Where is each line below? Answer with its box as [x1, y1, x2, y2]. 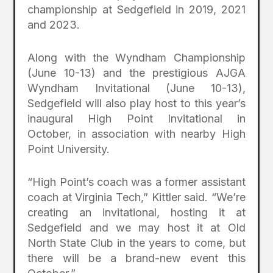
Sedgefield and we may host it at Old [27, 221, 246, 234]
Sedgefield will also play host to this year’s [27, 96, 246, 110]
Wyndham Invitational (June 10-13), [27, 81, 246, 94]
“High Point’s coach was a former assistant [27, 175, 246, 188]
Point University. [27, 142, 110, 155]
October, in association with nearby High [27, 127, 246, 140]
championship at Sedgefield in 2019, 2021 [27, 3, 246, 16]
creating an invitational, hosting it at [27, 205, 246, 219]
